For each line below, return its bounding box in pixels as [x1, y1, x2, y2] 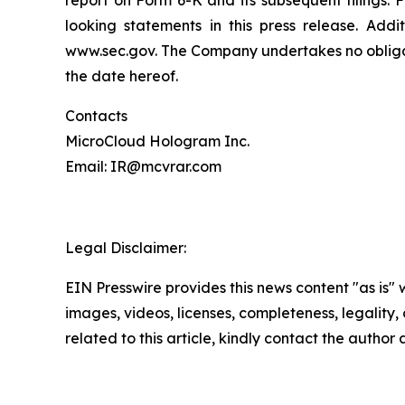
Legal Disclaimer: [65, 238, 186, 257]
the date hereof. [65, 66, 178, 85]
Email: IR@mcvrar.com [65, 156, 221, 175]
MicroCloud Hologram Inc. [65, 131, 250, 150]
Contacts [65, 106, 127, 125]
